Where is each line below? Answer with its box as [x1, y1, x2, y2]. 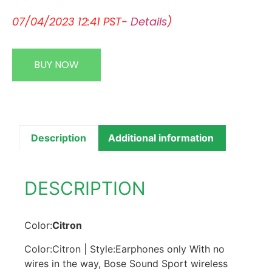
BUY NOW [34, 57, 79, 72]
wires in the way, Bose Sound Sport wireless [24, 257, 228, 270]
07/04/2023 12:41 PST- [12, 14, 131, 30]
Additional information [107, 132, 214, 144]
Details [131, 14, 167, 30]
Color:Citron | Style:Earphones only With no [24, 242, 225, 255]
